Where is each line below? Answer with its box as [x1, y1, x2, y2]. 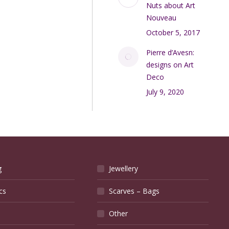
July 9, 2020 [146, 87, 185, 97]
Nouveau [146, 13, 177, 22]
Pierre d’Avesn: [146, 48, 195, 57]
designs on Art [146, 60, 194, 70]
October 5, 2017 [146, 28, 200, 37]
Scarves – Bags [109, 186, 160, 196]
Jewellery [109, 164, 139, 173]
